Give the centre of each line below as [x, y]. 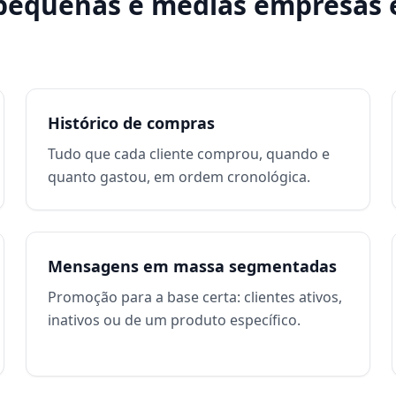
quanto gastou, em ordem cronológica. [179, 177]
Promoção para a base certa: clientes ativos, [195, 297]
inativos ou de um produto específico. [175, 320]
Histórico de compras [132, 123]
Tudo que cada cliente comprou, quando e [189, 154]
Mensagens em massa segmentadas [193, 266]
